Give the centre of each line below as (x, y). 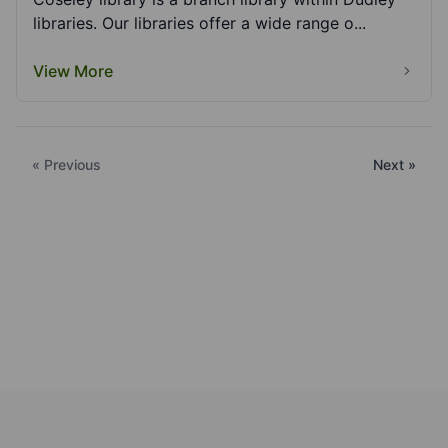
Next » (394, 164)
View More (73, 71)
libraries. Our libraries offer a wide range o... (199, 23)
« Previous (66, 164)
